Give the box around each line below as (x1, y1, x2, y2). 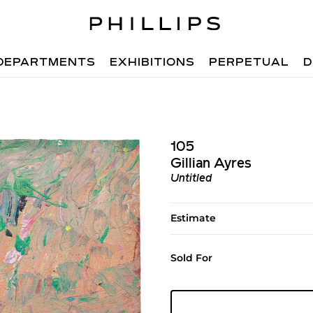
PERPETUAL (209, 57, 290, 68)
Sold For (170, 252, 212, 264)
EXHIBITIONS (110, 57, 196, 68)
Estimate (170, 212, 216, 224)
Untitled (170, 173, 212, 184)
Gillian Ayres (170, 157, 252, 171)
